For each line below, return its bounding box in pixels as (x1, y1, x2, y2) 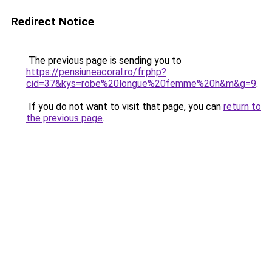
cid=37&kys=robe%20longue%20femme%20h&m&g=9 (26, 78, 256, 89)
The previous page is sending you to (26, 55, 182, 66)
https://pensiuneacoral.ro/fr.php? (26, 66, 166, 78)
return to (223, 101, 261, 112)
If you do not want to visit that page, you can (26, 101, 223, 112)
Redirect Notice (11, 15, 94, 29)
